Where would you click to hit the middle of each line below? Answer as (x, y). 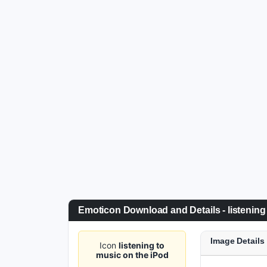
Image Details (237, 241)
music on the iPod (132, 255)
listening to (142, 245)
